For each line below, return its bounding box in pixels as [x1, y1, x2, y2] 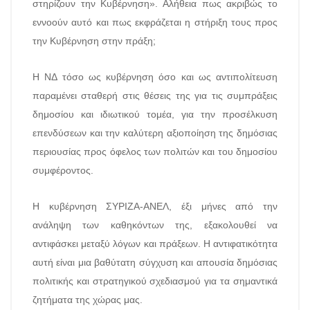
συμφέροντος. [33, 165, 93, 176]
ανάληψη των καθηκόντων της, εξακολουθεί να [33, 219, 277, 230]
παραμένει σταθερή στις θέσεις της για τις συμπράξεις [33, 90, 277, 101]
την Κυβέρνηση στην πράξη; [33, 35, 156, 46]
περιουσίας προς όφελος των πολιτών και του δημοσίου [33, 146, 277, 157]
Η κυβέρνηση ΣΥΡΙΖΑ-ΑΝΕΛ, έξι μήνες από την [33, 201, 277, 212]
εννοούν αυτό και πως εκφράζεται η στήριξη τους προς [33, 17, 277, 28]
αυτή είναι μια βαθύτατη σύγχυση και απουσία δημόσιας [33, 257, 277, 268]
